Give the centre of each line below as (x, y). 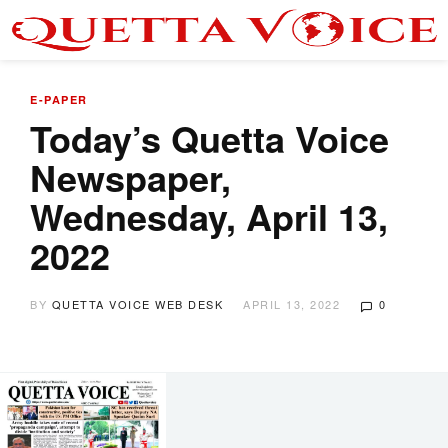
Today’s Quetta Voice (209, 138)
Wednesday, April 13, (209, 216)
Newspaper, (130, 177)
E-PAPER (59, 99)
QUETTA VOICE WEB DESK (137, 304)
